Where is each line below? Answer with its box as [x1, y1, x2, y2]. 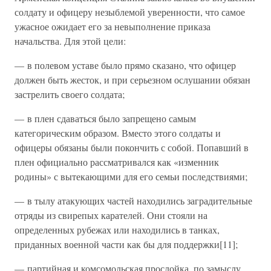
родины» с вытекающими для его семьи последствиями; [15, 170, 247, 183]
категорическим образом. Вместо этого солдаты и [15, 126, 221, 139]
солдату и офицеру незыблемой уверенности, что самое [15, 5, 245, 18]
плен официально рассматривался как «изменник [15, 155, 219, 168]
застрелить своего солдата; [15, 88, 125, 100]
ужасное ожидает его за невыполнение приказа [15, 20, 211, 33]
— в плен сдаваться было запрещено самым [15, 112, 196, 125]
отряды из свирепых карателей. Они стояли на [15, 209, 207, 221]
